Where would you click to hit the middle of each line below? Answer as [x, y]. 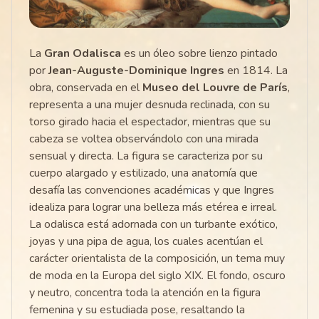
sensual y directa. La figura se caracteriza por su [146, 156]
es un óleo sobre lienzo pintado [199, 54]
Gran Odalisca [83, 54]
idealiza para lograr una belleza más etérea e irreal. [153, 208]
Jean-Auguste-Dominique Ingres [136, 71]
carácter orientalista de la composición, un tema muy [157, 259]
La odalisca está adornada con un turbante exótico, [153, 225]
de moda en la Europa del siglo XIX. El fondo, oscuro [157, 276]
